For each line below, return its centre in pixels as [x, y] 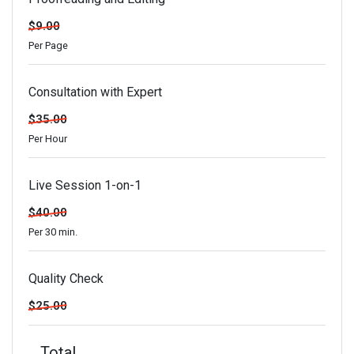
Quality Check [66, 279]
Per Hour [48, 139]
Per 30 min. [53, 232]
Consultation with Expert [95, 92]
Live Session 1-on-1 [85, 185]
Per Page [48, 45]
